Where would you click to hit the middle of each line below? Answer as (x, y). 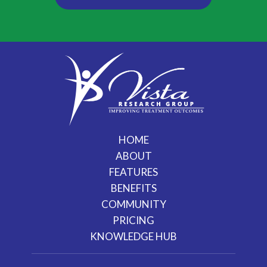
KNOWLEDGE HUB (133, 236)
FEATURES (133, 172)
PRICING (133, 220)
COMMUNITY (133, 204)
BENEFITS (133, 188)
